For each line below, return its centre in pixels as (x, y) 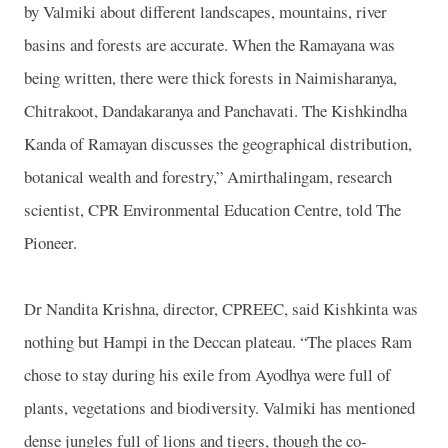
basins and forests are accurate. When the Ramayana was (209, 44)
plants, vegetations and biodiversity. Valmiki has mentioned (219, 407)
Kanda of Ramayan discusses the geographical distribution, (218, 143)
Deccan (217, 341)
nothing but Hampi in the (108, 341)
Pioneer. (50, 242)
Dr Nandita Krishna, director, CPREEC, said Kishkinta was (221, 308)
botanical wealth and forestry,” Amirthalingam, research (208, 176)
